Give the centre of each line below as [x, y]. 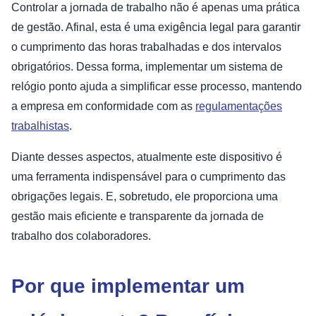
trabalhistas [40, 126]
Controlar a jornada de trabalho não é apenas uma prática [156, 8]
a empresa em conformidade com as [103, 107]
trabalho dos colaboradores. [81, 236]
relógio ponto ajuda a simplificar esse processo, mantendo [157, 87]
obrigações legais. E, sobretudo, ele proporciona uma [145, 197]
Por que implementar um [128, 286]
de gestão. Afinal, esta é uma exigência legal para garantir [156, 28]
